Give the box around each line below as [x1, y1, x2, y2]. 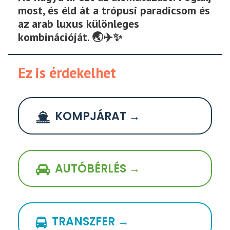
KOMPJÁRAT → [55, 108, 140, 124]
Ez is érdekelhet [18, 63, 116, 83]
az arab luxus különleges [18, 16, 139, 31]
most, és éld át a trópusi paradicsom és [18, 3, 210, 18]
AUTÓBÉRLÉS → [55, 161, 140, 177]
